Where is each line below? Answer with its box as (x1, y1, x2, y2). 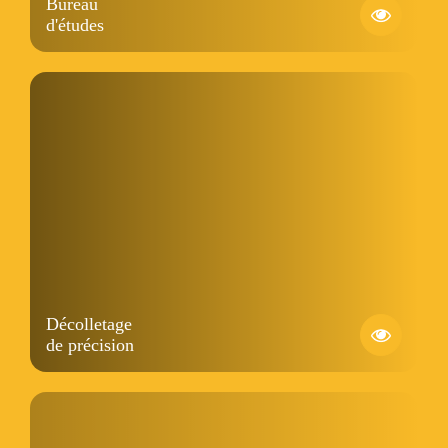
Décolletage (46, 314, 132, 334)
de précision (46, 335, 134, 355)
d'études (46, 15, 104, 35)
